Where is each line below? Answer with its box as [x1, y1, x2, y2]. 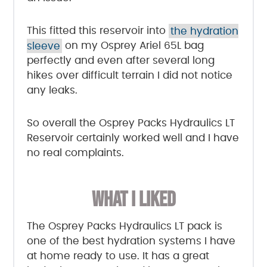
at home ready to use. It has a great [26, 251, 209, 262]
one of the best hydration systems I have [26, 236, 235, 247]
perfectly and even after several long [26, 55, 215, 66]
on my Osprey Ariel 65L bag [62, 41, 204, 51]
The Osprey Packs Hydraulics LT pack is [26, 221, 222, 232]
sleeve [26, 41, 60, 51]
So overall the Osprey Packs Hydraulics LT [26, 118, 235, 129]
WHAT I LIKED [91, 187, 176, 213]
